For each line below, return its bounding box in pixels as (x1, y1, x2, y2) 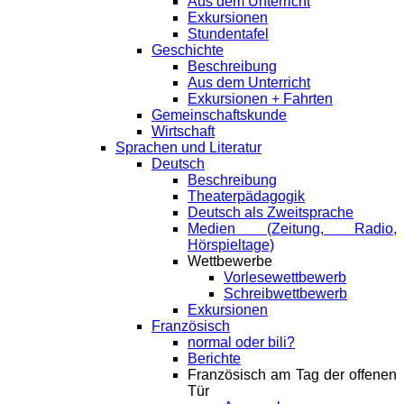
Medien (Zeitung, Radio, (188, 221, 397, 237)
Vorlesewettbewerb (224, 270, 346, 286)
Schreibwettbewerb (224, 286, 347, 302)
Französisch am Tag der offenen (188, 367, 397, 383)
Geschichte (151, 42, 224, 59)
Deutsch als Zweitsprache (188, 205, 353, 221)
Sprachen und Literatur (115, 140, 262, 156)
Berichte (188, 351, 241, 367)
